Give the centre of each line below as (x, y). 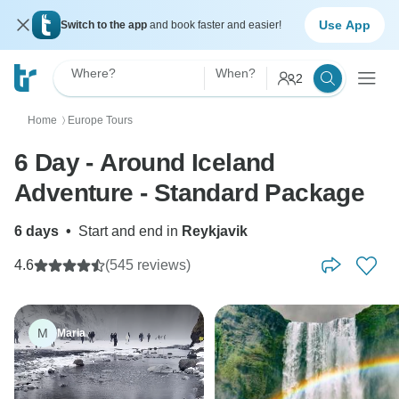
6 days (37, 231)
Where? (94, 73)
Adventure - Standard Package (190, 193)
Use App (345, 24)
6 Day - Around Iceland (145, 163)
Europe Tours (100, 120)
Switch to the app (105, 25)
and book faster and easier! (216, 25)
